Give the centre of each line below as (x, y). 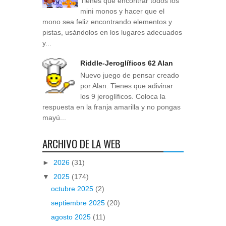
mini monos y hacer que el (122, 11)
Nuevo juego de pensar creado (130, 75)
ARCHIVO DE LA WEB (81, 143)
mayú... (54, 118)
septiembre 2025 (79, 203)
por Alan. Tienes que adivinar (127, 86)
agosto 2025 (72, 217)
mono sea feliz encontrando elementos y (107, 21)
